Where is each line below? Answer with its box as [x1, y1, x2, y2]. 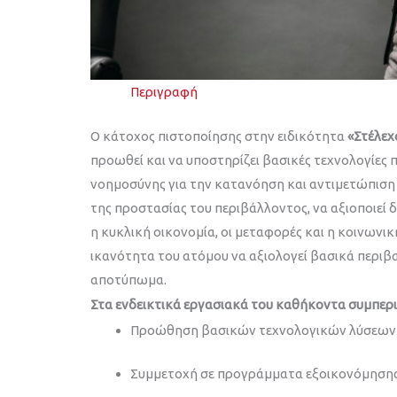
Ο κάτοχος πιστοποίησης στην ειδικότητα [90, 128, 347, 144]
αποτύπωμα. [90, 271, 167, 287]
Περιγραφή [130, 84, 198, 100]
